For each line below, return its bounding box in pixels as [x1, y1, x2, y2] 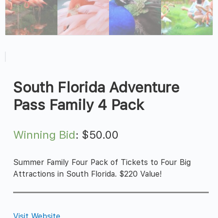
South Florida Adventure [13, 78, 180, 96]
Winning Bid [13, 128, 76, 142]
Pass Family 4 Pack [13, 95, 145, 113]
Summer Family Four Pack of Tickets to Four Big [13, 158, 191, 167]
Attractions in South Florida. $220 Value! [13, 169, 163, 179]
